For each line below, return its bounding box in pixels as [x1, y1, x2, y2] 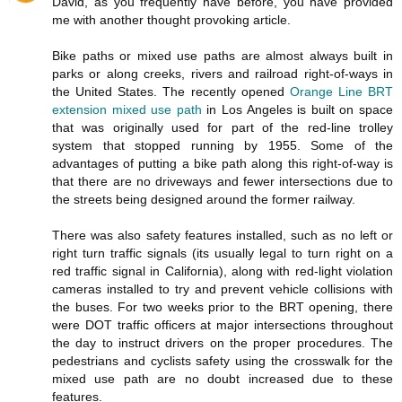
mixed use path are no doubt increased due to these [52, 371, 393, 386]
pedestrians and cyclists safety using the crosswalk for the [52, 353, 393, 368]
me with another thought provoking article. [52, 12, 291, 27]
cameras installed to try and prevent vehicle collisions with [52, 281, 393, 296]
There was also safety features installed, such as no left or [52, 227, 393, 242]
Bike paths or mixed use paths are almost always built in [52, 48, 393, 63]
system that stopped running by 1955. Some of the [52, 137, 393, 153]
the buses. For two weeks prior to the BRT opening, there [52, 299, 393, 314]
